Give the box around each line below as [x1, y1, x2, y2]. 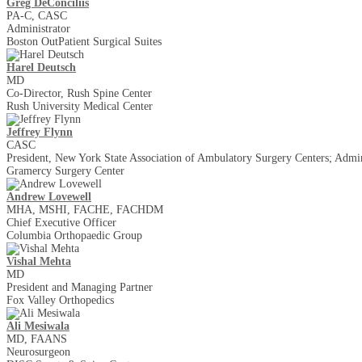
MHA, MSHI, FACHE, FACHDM [6, 203, 163, 216]
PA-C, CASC [6, 9, 67, 22]
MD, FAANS [6, 332, 67, 345]
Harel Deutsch [6, 61, 76, 74]
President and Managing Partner [6, 280, 153, 293]
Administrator [6, 22, 70, 35]
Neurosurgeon [6, 345, 70, 358]
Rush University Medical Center [6, 99, 153, 112]
